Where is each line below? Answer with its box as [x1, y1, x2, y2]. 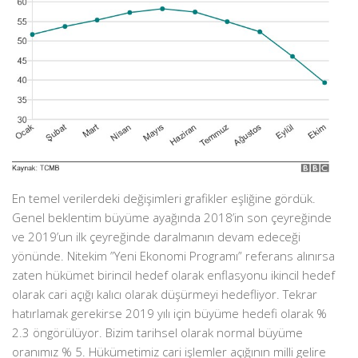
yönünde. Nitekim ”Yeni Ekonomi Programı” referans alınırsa [12, 248, 335, 265]
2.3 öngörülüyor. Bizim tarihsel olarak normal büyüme [12, 324, 303, 341]
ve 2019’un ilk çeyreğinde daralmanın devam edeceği [12, 229, 300, 245]
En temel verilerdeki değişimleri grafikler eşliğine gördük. [12, 190, 316, 207]
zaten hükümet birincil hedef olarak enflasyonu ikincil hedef [12, 267, 335, 284]
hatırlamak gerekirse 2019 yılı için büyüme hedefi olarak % [12, 305, 327, 322]
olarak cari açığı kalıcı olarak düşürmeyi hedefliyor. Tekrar [12, 286, 317, 303]
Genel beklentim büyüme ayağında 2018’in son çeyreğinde [12, 209, 332, 226]
